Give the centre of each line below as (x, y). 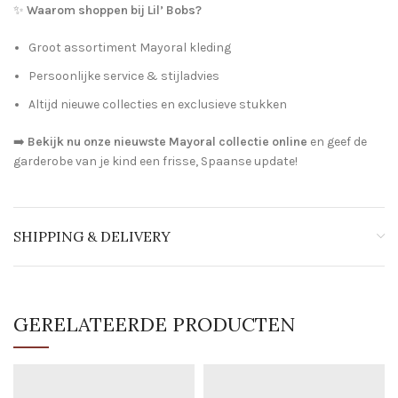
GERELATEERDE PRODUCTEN (154, 324)
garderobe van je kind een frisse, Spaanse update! (155, 161)
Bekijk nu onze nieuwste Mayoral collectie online (166, 141)
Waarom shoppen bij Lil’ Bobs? (113, 10)
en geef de (337, 141)
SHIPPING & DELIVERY (92, 236)
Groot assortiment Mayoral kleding (130, 47)
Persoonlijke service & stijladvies (124, 76)
